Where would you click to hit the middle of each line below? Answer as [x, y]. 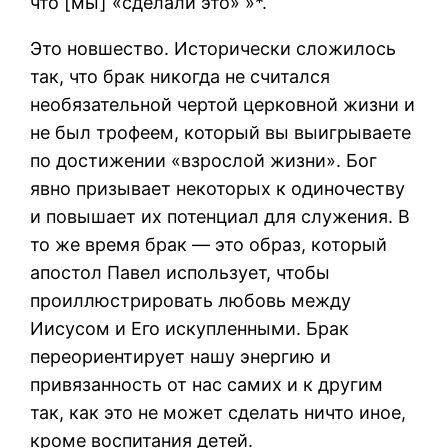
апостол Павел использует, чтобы [180, 272]
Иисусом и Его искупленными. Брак [190, 328]
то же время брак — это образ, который [209, 244]
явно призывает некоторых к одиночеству [218, 188]
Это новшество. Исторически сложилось [213, 48]
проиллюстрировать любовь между [191, 300]
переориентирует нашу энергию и [181, 356]
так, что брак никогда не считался [180, 76]
